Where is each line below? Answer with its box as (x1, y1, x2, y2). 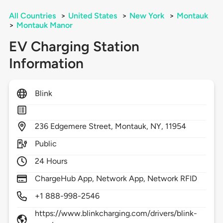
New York (129, 11, 164, 21)
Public (34, 139, 57, 149)
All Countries (8, 11, 56, 21)
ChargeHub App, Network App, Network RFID (34, 174, 198, 184)
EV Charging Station (8, 38, 139, 55)
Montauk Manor (16, 20, 73, 30)
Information (8, 55, 84, 72)
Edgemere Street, (50, 121, 115, 131)
